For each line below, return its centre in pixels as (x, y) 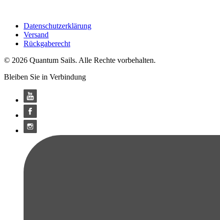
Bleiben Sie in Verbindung (45, 77)
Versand (36, 34)
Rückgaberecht (47, 43)
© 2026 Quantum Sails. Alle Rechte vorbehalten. (80, 60)
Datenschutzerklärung (57, 26)
